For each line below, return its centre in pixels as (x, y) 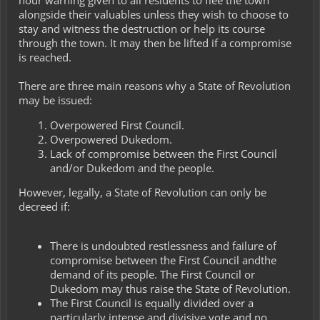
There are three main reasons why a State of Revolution (155, 85)
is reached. (45, 57)
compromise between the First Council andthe (163, 260)
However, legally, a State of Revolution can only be (142, 192)
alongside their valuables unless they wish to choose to (154, 14)
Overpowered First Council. (117, 125)
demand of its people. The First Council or (152, 274)
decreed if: (44, 207)
